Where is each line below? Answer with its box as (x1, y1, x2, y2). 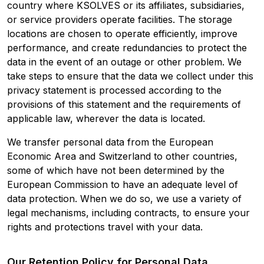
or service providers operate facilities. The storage (7, 13, 232, 25)
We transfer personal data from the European (7, 136, 213, 148)
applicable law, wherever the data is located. (7, 112, 205, 124)
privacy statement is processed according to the (7, 84, 222, 96)
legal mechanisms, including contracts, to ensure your (7, 206, 250, 219)
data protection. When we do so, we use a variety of (7, 192, 242, 204)
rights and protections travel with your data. (7, 220, 203, 233)
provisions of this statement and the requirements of (7, 98, 241, 110)
